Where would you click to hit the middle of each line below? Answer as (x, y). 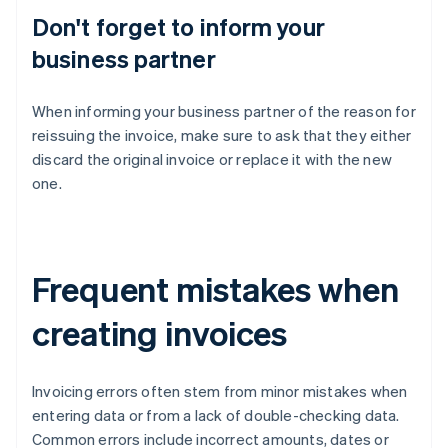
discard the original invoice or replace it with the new (212, 159)
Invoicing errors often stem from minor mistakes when (220, 391)
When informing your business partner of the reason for (224, 111)
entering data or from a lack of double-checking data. (216, 415)
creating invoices (160, 333)
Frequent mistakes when (215, 289)
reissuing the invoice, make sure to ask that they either (222, 135)
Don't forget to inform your (178, 27)
